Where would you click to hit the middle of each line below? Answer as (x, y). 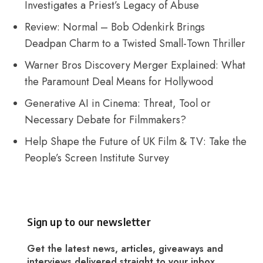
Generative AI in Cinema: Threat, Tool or (118, 104)
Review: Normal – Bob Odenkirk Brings (115, 27)
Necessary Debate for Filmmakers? (106, 120)
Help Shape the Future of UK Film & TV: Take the (136, 142)
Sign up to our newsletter (89, 222)
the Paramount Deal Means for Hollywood (119, 82)
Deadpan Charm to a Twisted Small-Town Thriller (135, 44)
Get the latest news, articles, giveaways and (125, 248)
